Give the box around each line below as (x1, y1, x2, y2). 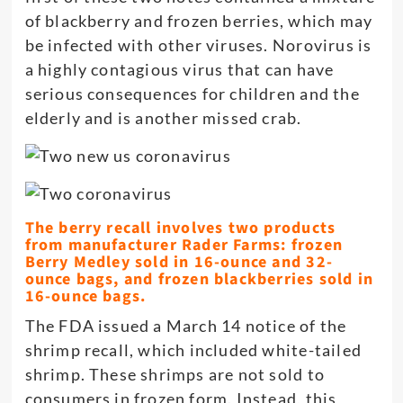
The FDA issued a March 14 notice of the (24, 316, 347, 336)
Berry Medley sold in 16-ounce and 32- (24, 251, 333, 274)
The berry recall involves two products (24, 217, 336, 240)
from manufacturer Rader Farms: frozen (24, 234, 343, 257)
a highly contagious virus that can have (24, 59, 335, 80)
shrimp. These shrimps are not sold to (24, 364, 325, 385)
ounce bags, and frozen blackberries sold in (24, 268, 374, 291)
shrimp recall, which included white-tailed (24, 340, 362, 361)
